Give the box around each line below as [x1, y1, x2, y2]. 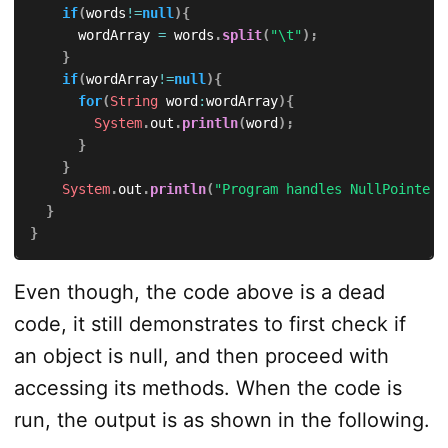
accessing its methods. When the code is [13, 375, 402, 400]
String [109, 92, 158, 109]
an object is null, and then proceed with [13, 343, 389, 368]
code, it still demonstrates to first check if [13, 311, 406, 336]
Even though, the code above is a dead [13, 279, 385, 304]
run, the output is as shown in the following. [13, 407, 430, 432]
